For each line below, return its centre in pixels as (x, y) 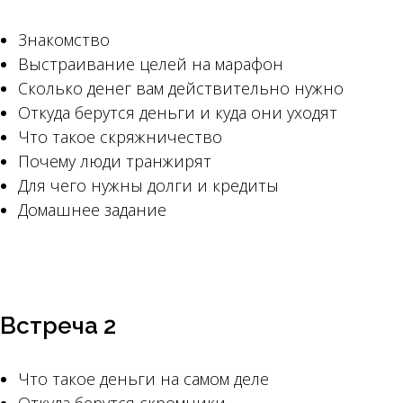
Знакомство (64, 40)
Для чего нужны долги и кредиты (148, 185)
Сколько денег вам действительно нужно (181, 88)
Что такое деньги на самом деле (143, 379)
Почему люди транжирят (115, 161)
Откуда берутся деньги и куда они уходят (178, 112)
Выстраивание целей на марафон (151, 64)
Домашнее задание (92, 210)
